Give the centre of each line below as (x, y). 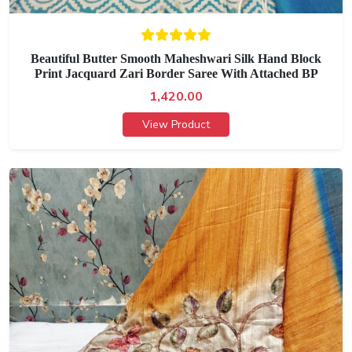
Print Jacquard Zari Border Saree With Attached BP (176, 74)
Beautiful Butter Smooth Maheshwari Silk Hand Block (176, 59)
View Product (176, 125)
